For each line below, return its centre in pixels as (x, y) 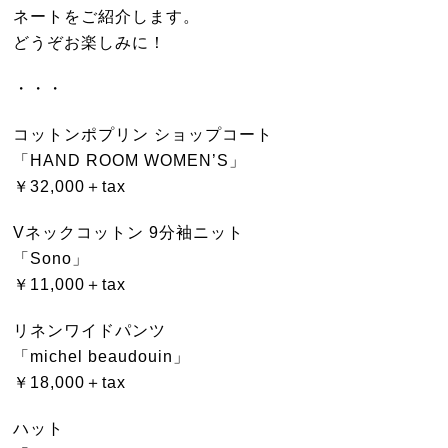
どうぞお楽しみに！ (90, 42)
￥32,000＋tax (70, 186)
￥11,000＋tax (70, 284)
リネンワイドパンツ (90, 330)
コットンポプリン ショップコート (143, 134)
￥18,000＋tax (70, 382)
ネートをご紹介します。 (107, 16)
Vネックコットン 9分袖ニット (129, 232)
